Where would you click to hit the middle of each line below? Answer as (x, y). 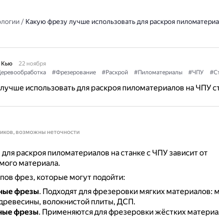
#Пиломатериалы (158, 72)
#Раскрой (115, 72)
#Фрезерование (74, 72)
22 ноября (32, 64)
